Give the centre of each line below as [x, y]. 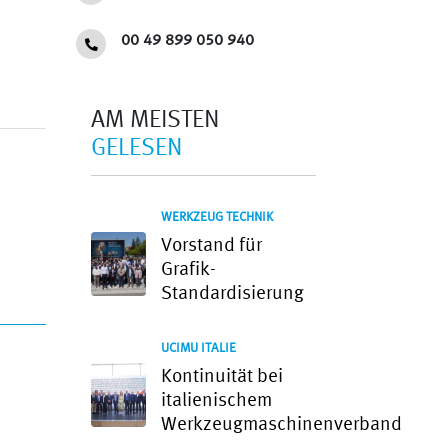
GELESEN [137, 148]
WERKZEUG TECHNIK [217, 217]
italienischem [216, 400]
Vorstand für [211, 245]
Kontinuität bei [222, 376]
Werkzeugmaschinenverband [281, 424]
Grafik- [188, 269]
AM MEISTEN [155, 120]
